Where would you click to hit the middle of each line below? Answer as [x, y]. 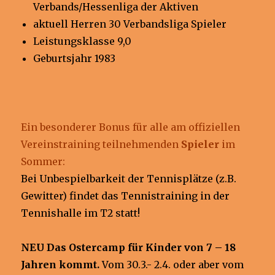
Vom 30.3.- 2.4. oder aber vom [172, 264]
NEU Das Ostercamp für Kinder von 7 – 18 [129, 247]
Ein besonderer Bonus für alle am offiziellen [131, 127]
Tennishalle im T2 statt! [81, 213]
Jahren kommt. [60, 264]
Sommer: [43, 161]
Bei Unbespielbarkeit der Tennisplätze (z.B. [129, 178]
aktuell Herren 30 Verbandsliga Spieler [130, 24]
